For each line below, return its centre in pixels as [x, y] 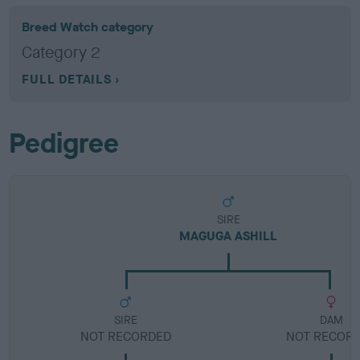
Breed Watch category [88, 27]
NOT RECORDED [125, 336]
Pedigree [64, 143]
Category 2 [61, 53]
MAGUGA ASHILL [229, 236]
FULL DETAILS [67, 79]
